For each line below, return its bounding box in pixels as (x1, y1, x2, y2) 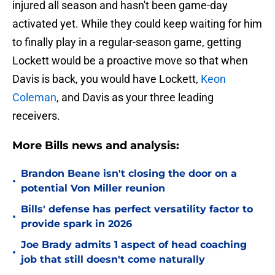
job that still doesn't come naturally (21, 254, 205, 266)
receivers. (12, 109, 60, 123)
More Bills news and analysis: (12, 139, 179, 153)
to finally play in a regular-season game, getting (12, 36, 241, 49)
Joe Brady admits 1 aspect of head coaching (21, 239, 247, 251)
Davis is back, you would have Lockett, (12, 72, 198, 86)
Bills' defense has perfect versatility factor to (21, 203, 253, 215)
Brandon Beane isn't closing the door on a (21, 168, 237, 180)
